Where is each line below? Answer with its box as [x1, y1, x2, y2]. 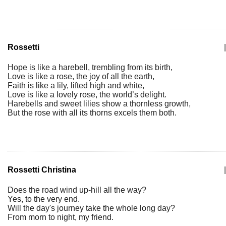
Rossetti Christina [8, 165, 76, 174]
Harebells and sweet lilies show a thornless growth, [8, 99, 191, 108]
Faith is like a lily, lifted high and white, [8, 81, 144, 90]
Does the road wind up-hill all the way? [8, 186, 146, 194]
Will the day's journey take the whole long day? [8, 204, 175, 212]
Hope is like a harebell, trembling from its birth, [8, 63, 173, 72]
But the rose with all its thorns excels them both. [8, 108, 177, 117]
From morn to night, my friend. [8, 213, 114, 221]
